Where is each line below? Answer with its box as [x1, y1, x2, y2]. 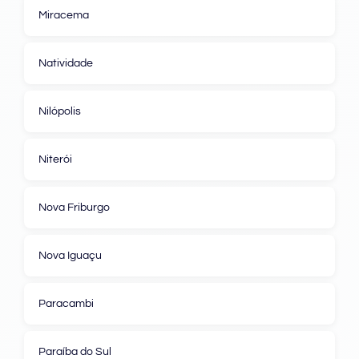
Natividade [38, 57, 93, 69]
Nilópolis [38, 105, 81, 117]
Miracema [38, 9, 89, 21]
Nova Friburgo [38, 201, 110, 213]
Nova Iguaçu [38, 249, 102, 261]
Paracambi [38, 297, 94, 309]
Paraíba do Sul [38, 345, 111, 357]
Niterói [38, 153, 72, 165]
